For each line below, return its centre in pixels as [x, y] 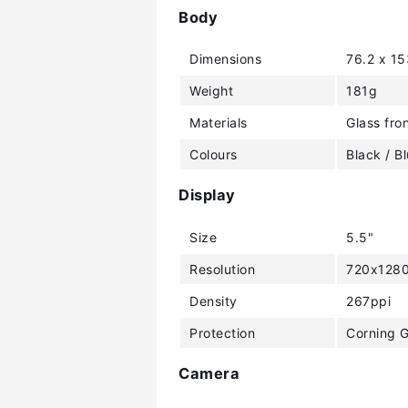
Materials [219, 122]
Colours [214, 154]
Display [207, 195]
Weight [211, 91]
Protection [222, 332]
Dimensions [225, 59]
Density [214, 301]
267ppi [368, 301]
